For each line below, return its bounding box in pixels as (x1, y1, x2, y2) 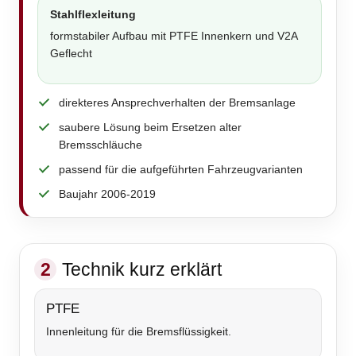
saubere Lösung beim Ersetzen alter (59, 121, 242, 134)
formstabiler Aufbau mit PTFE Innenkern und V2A (50, 29, 297, 43)
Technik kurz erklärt (62, 259, 222, 281)
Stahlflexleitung (50, 8, 136, 21)
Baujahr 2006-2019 (59, 188, 156, 201)
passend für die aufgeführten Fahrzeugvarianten (59, 163, 303, 176)
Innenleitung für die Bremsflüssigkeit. (46, 325, 231, 339)
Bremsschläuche (59, 138, 142, 152)
